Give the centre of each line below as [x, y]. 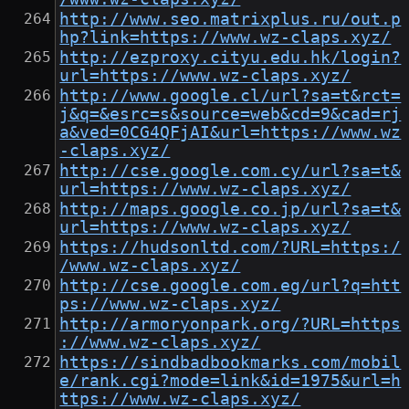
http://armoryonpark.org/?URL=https [231, 325]
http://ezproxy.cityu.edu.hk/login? [231, 58]
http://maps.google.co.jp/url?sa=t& [231, 210]
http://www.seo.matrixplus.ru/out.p [231, 20]
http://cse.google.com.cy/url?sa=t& [231, 171]
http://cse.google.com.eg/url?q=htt [231, 286]
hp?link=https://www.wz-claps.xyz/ [225, 38]
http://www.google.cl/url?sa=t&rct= [231, 96]
